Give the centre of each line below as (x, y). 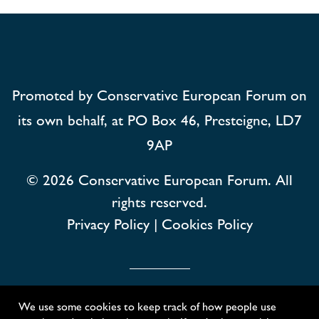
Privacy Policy (108, 223)
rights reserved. (159, 201)
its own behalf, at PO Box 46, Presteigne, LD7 (159, 119)
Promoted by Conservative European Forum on (159, 94)
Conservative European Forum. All (183, 179)
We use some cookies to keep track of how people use (147, 306)
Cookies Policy (207, 223)
